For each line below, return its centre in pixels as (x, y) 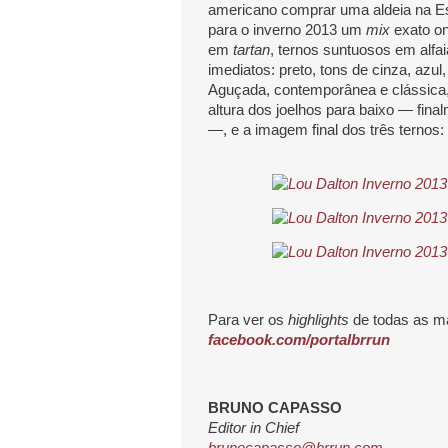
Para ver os (248, 319)
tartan (251, 49)
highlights (318, 319)
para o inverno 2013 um (287, 29)
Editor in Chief (253, 427)
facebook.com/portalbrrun (299, 339)
